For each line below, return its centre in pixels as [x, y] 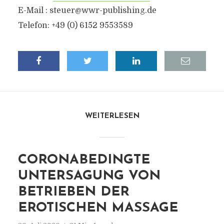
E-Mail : [33, 10]
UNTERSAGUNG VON [89, 176]
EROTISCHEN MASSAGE [98, 208]
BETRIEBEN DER [73, 192]
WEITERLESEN [112, 116]
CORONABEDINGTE [84, 160]
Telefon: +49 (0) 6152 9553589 [75, 25]
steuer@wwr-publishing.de [103, 10]
